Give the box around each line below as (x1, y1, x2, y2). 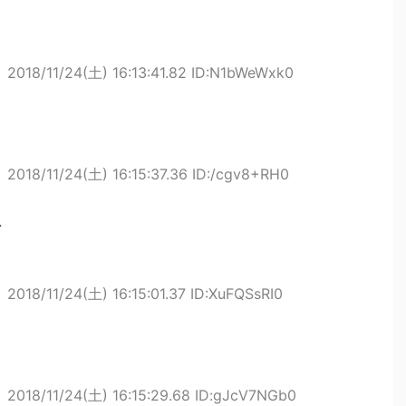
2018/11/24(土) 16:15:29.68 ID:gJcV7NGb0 (7, 386, 296, 404)
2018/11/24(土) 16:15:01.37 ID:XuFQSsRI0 (7, 285, 283, 303)
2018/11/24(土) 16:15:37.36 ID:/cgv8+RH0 (7, 165, 289, 183)
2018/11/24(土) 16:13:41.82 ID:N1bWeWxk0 (7, 63, 294, 82)
